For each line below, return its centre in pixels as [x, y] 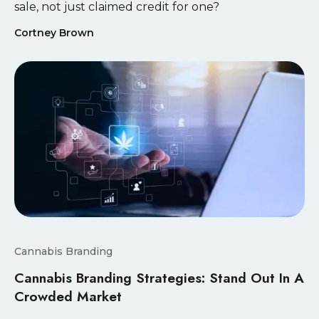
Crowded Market [68, 297]
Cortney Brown [54, 32]
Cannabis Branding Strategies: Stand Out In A [159, 278]
